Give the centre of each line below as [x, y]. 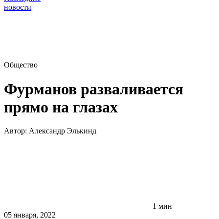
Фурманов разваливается [94, 89]
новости [18, 7]
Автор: [16, 131]
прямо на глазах [61, 107]
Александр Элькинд [63, 131]
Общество [21, 65]
